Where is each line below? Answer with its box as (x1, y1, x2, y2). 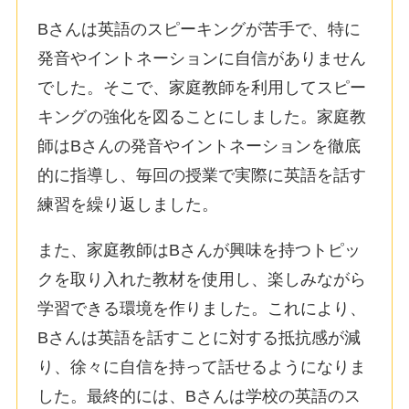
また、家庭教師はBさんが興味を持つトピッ (37, 240, 362, 259)
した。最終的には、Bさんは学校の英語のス (37, 386, 362, 405)
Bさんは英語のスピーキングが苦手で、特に (37, 19, 362, 38)
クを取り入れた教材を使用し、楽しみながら (37, 269, 367, 288)
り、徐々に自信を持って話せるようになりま (37, 357, 367, 376)
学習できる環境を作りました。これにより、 (37, 299, 367, 318)
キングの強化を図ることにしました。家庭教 (37, 107, 367, 126)
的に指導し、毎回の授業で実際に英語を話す (37, 165, 367, 184)
